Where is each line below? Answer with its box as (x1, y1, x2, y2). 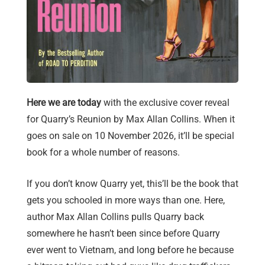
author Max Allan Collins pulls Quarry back (27, 211, 204, 223)
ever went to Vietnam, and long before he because (27, 244, 234, 256)
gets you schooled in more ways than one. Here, (27, 195, 225, 206)
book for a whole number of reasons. (27, 147, 180, 159)
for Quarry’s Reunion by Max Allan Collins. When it (27, 114, 235, 125)
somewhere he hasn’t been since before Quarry (27, 228, 220, 240)
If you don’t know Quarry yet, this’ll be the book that (27, 178, 238, 190)
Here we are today (27, 97, 101, 109)
